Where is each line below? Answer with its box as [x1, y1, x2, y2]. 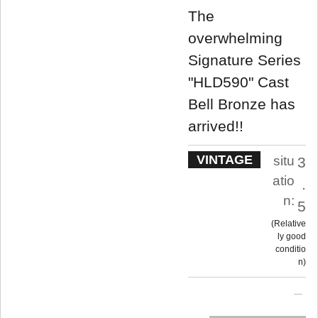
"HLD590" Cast [188, 73, 289, 90]
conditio [275, 243, 306, 254]
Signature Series [188, 51, 301, 68]
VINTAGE [196, 152, 253, 167]
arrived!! [188, 117, 243, 134]
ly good [278, 231, 306, 241]
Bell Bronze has [188, 95, 295, 112]
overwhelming [188, 29, 283, 46]
